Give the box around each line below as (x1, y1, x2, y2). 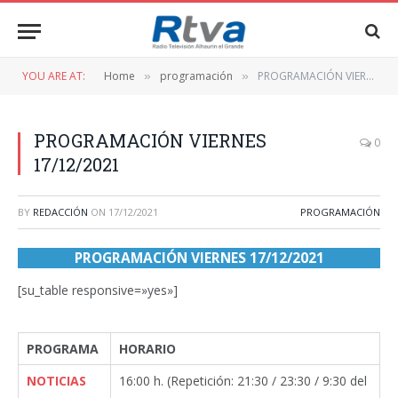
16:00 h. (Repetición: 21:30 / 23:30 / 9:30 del (119, 371, 367, 389)
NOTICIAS (27, 371, 86, 389)
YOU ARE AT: (22, 68, 85, 84)
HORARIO (119, 339, 176, 357)
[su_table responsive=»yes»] (18, 281, 178, 298)
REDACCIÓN (33, 205, 88, 219)
